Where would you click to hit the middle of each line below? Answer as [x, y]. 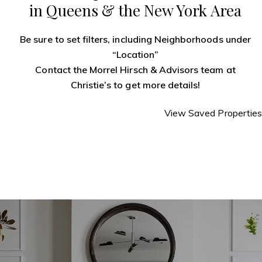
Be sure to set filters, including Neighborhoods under [135, 39]
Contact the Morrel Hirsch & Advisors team [130, 69]
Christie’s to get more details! [135, 85]
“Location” [135, 54]
